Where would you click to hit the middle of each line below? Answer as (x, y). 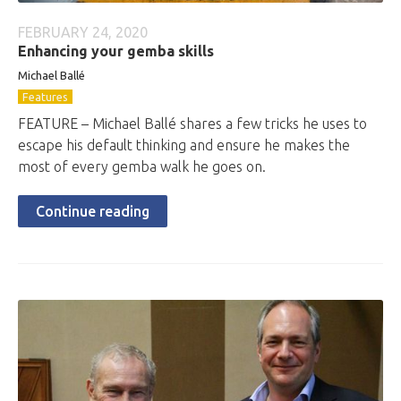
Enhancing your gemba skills (116, 51)
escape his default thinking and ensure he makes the (184, 145)
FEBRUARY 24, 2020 (83, 32)
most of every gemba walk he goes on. (142, 166)
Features (45, 97)
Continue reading (93, 211)
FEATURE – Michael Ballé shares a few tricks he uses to (192, 124)
